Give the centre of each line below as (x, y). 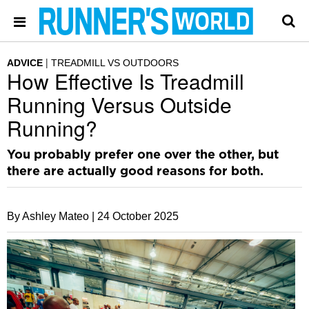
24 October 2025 (138, 216)
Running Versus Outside (119, 104)
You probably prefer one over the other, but (143, 155)
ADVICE (25, 63)
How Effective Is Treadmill (126, 81)
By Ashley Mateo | (51, 216)
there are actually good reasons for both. (135, 172)
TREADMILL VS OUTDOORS (115, 63)
